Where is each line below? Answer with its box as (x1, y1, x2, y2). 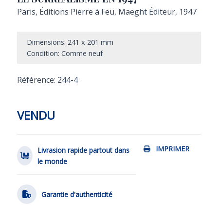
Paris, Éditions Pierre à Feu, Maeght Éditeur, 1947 (17, 6, 197, 17)
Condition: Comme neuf (27, 49, 103, 58)
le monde (37, 157, 67, 166)
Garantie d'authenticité (41, 189, 112, 199)
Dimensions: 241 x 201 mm (27, 37, 113, 47)
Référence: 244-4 (17, 74, 78, 85)
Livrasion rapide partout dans (37, 145, 129, 155)
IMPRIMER (156, 144, 189, 153)
